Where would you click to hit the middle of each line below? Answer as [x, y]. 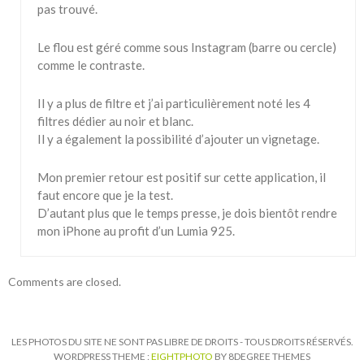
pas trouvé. [67, 9]
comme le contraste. [91, 65]
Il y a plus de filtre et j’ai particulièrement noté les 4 [174, 103]
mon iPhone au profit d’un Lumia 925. [136, 231]
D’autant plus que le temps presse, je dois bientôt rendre [187, 213]
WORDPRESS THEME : [102, 356]
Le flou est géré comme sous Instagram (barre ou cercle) [187, 47]
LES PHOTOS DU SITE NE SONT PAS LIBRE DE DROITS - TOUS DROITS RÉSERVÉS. [182, 342]
